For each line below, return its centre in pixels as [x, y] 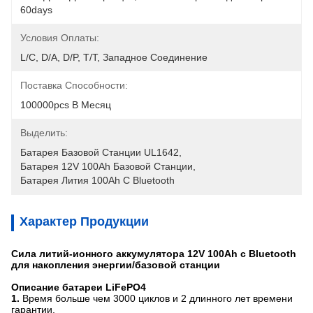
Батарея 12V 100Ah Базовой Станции [107, 166]
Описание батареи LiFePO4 [79, 287]
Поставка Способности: [74, 85]
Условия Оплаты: [60, 38]
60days [36, 10]
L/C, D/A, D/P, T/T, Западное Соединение [114, 57]
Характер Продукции [84, 221]
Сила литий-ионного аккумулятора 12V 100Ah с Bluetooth [154, 254]
